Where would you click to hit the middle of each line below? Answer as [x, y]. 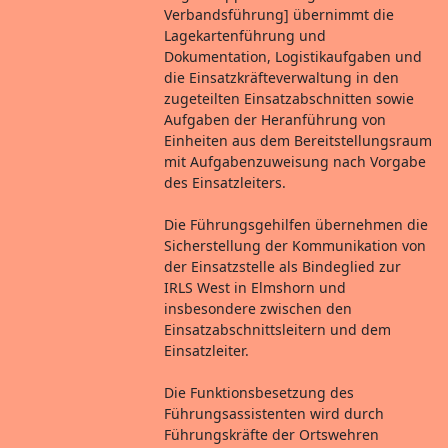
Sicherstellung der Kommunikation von [295, 245]
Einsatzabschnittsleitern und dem [278, 329]
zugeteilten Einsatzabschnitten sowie [289, 98]
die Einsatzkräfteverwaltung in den [282, 77]
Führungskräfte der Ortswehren [272, 434]
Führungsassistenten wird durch [274, 413]
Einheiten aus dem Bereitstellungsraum [298, 140]
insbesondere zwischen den [258, 308]
